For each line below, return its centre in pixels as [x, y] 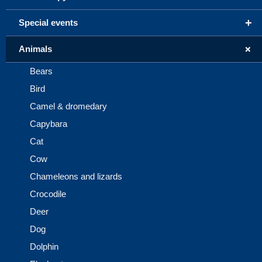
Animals [35, 49]
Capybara [49, 124]
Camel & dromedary [68, 106]
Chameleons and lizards [76, 177]
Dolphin [44, 247]
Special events [48, 23]
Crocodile [48, 194]
